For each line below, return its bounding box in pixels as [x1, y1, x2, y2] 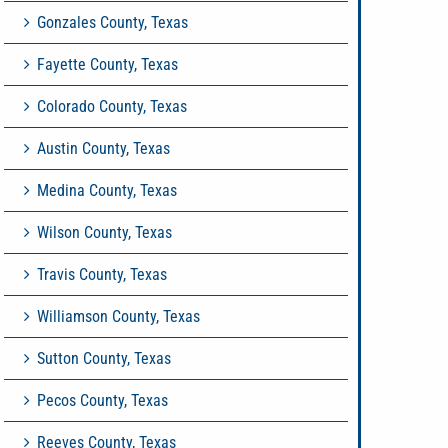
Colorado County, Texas [37, 97, 187, 116]
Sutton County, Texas [37, 349, 171, 368]
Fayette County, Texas [37, 55, 178, 74]
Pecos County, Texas [37, 391, 168, 410]
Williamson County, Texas [37, 307, 200, 326]
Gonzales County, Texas [37, 13, 188, 32]
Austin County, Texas [37, 139, 170, 158]
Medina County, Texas [37, 181, 177, 200]
